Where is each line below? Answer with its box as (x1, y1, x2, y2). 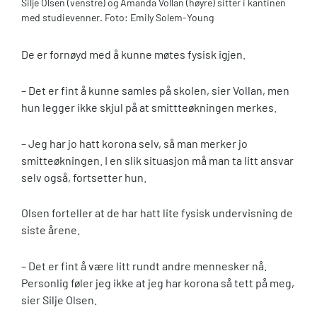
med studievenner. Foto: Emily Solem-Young (21, 11, 214, 24)
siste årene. (21, 223, 82, 237)
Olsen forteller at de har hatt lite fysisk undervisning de (21, 206, 293, 220)
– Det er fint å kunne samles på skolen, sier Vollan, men (21, 83, 289, 97)
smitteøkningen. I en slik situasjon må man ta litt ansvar (21, 153, 294, 167)
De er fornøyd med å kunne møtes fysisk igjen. (21, 47, 248, 62)
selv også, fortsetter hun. (21, 170, 149, 184)
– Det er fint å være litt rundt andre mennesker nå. (21, 259, 267, 273)
